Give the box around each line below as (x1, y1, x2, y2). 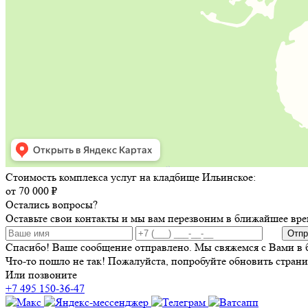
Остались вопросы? (5, 197, 98, 211)
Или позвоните (5, 267, 77, 281)
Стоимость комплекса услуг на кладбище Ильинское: (5, 170, 256, 184)
